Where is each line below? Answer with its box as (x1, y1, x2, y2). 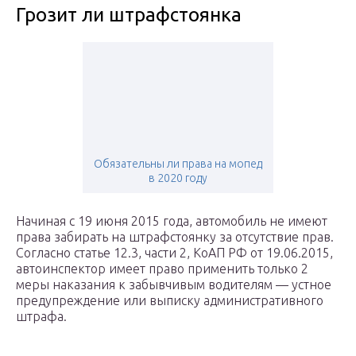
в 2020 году (149, 172, 207, 185)
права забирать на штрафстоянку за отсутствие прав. (16, 230, 334, 245)
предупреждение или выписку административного (16, 293, 323, 308)
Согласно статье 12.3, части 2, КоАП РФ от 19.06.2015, (16, 246, 333, 261)
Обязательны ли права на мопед (94, 157, 262, 171)
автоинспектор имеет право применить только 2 (16, 261, 308, 277)
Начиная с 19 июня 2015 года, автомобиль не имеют (16, 214, 327, 229)
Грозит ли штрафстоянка (16, 4, 242, 26)
